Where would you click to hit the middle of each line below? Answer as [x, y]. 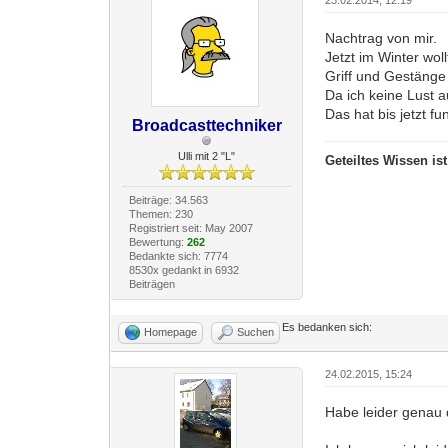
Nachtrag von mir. [381, 37]
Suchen [256, 331]
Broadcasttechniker [206, 125]
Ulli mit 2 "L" [207, 155]
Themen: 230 [160, 213]
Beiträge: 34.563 [168, 199]
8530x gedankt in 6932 [183, 269]
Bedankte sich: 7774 [178, 255]
